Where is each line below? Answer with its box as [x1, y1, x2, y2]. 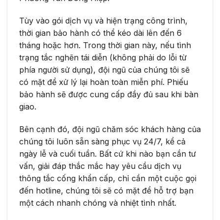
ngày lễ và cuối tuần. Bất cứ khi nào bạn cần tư [19, 148, 196, 159]
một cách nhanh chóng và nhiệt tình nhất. [19, 197, 176, 208]
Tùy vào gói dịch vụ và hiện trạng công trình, [19, 16, 188, 26]
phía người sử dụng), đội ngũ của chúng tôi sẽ [19, 65, 190, 75]
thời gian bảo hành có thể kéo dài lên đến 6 [19, 28, 182, 38]
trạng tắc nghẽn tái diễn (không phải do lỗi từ [19, 53, 187, 63]
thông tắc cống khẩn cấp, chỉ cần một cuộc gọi [19, 173, 196, 183]
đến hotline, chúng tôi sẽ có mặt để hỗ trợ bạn [19, 185, 193, 195]
